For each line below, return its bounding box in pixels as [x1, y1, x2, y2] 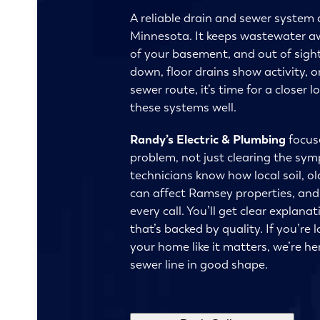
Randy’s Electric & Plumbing [130, 131, 286, 147]
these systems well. [130, 99, 236, 115]
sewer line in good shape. [130, 256, 268, 272]
